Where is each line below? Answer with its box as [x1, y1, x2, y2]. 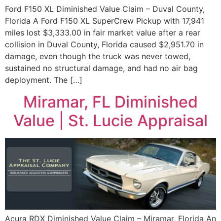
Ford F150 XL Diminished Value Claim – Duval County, [5, 3, 205, 14]
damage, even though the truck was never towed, [5, 51, 190, 61]
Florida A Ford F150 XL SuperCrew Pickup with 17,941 [5, 15, 204, 26]
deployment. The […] [5, 74, 82, 85]
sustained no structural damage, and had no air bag [5, 63, 198, 73]
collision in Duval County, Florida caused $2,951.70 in [5, 39, 204, 49]
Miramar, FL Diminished [23, 92, 198, 112]
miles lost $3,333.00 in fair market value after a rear [5, 27, 200, 37]
